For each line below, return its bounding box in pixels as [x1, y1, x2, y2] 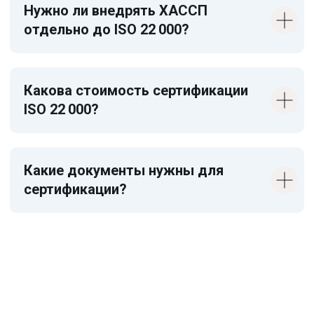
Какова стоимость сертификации [24, 82, 248, 99]
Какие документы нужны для [24, 162, 224, 179]
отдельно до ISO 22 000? [24, 21, 189, 38]
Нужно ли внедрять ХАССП [24, 2, 207, 19]
